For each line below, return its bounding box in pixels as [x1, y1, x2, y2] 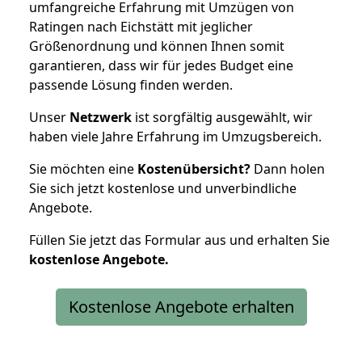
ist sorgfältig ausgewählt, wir [132, 107, 313, 126]
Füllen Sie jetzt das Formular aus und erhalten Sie [29, 230, 330, 249]
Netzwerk [69, 107, 132, 126]
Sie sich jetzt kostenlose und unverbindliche [29, 179, 297, 197]
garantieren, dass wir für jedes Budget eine [29, 56, 293, 74]
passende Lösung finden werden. [29, 75, 233, 94]
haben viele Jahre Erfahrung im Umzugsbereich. [29, 127, 322, 145]
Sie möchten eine [29, 159, 137, 178]
